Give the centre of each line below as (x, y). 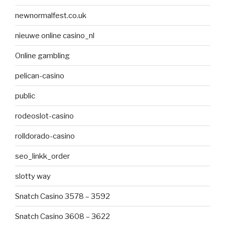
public (25, 96)
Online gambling (42, 55)
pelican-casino (40, 76)
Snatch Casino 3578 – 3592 (63, 196)
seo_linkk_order (42, 156)
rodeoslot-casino (44, 116)
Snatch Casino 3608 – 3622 (63, 216)
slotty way (33, 176)
